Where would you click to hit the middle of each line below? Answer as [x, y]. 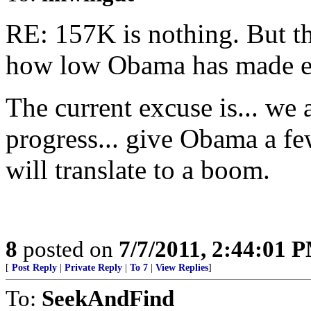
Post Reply [34, 268]
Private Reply [93, 268]
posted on [68, 249]
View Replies [182, 268]
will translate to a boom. [138, 170]
